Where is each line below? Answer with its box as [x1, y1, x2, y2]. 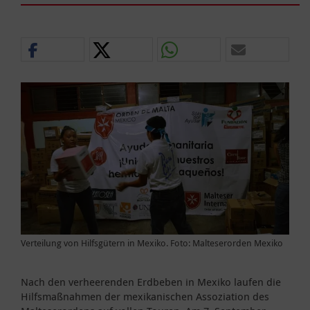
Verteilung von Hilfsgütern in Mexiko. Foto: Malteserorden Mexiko [21, 236, 283, 249]
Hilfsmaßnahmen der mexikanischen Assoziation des [21, 289, 269, 303]
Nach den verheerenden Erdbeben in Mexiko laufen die [21, 274, 281, 289]
